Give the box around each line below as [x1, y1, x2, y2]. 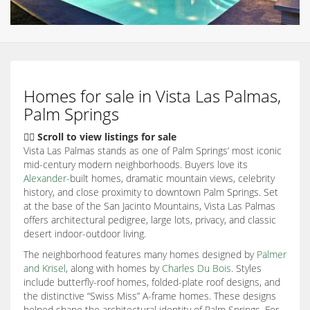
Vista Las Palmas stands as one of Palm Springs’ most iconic [24, 143, 282, 157]
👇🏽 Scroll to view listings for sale [24, 129, 176, 143]
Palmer [257, 247, 286, 261]
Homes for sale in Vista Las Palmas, [24, 84, 281, 107]
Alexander [24, 171, 66, 185]
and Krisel [24, 261, 66, 275]
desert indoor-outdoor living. [24, 226, 146, 240]
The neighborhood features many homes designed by [24, 247, 257, 261]
